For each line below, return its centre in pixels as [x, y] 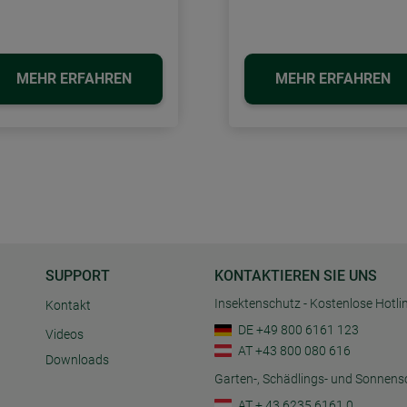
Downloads [77, 360]
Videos [65, 334]
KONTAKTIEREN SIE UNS [296, 275]
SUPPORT [78, 275]
